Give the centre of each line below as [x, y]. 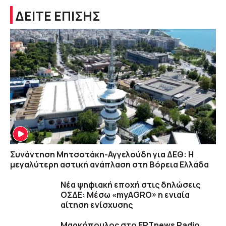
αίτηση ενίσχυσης [97, 205]
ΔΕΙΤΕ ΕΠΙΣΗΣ [58, 16]
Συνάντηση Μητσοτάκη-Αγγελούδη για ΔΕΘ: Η [102, 155]
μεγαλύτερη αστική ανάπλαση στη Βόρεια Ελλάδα [109, 165]
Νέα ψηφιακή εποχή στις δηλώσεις [130, 185]
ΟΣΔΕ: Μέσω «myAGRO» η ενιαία [125, 195]
